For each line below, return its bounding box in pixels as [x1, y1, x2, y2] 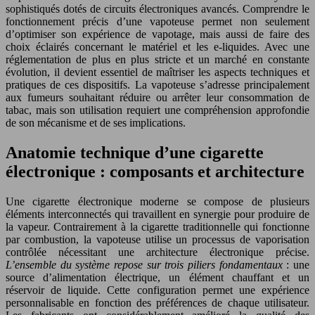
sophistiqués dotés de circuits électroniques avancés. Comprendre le [6, 2, 309, 15]
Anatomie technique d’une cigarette [6, 143, 264, 162]
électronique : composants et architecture [6, 162, 304, 181]
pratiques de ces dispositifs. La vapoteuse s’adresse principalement [6, 78, 309, 91]
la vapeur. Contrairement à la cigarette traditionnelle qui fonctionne [6, 220, 309, 233]
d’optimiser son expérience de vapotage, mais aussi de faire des [6, 27, 309, 40]
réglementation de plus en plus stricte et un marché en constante [6, 53, 309, 65]
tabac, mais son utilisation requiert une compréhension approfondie [6, 103, 309, 116]
